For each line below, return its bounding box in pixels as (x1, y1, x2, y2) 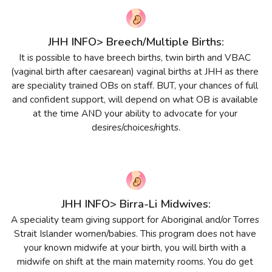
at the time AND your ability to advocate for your (32, 107, 237, 120)
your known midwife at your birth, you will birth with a (24, 241, 246, 254)
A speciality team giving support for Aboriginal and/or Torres (10, 213, 259, 226)
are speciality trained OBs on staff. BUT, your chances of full (12, 79, 258, 92)
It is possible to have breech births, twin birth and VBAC (19, 51, 251, 64)
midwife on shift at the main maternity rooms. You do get (16, 255, 253, 268)
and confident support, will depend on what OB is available (12, 93, 258, 106)
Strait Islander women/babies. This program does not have (13, 227, 256, 240)
